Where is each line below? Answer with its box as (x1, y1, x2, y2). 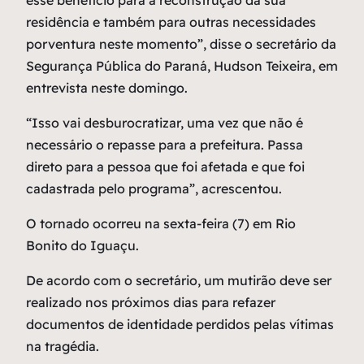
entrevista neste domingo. (26, 80, 188, 97)
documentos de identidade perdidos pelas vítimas (26, 316, 334, 333)
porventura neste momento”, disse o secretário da (26, 36, 336, 53)
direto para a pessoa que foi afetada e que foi (26, 158, 305, 175)
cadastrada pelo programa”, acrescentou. (26, 180, 282, 197)
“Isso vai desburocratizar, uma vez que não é (26, 115, 303, 132)
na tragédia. (26, 338, 99, 355)
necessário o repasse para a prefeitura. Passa (26, 136, 303, 154)
